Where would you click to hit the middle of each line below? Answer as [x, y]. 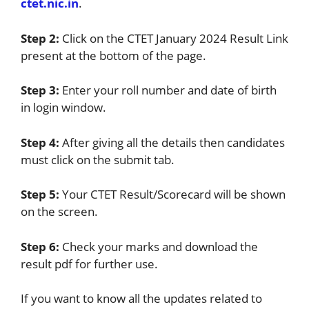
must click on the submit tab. [98, 159]
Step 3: [41, 90]
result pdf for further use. [89, 263]
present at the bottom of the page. [113, 55]
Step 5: [41, 195]
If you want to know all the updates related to [141, 299]
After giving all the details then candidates [173, 142]
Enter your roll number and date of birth [169, 90]
